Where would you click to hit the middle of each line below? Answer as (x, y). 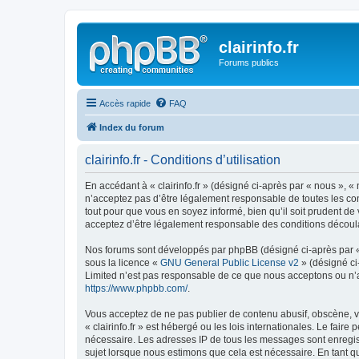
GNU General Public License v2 (230, 262)
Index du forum (132, 127)
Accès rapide (125, 103)
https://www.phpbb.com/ (136, 288)
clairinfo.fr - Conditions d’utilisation (183, 159)
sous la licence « (123, 262)
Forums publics (249, 63)
